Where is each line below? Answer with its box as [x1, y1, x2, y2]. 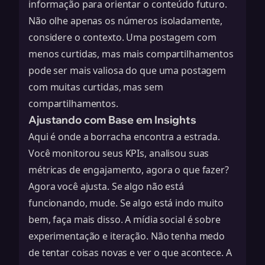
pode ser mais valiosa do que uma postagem [28, 64, 227, 77]
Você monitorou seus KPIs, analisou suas [28, 147, 209, 160]
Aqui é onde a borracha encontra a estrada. [28, 130, 220, 143]
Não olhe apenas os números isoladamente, [28, 14, 223, 27]
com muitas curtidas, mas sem [28, 80, 163, 93]
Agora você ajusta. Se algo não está [28, 180, 184, 193]
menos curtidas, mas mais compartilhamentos [28, 47, 234, 60]
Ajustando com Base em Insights [28, 113, 196, 127]
